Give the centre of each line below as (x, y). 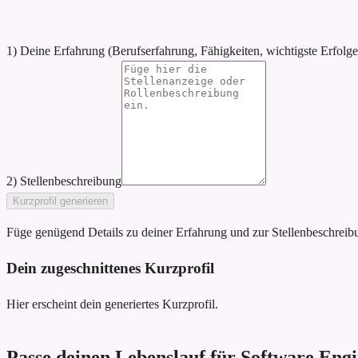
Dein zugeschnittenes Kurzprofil (110, 268)
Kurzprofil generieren (60, 201)
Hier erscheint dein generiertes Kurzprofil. (112, 304)
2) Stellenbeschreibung (64, 181)
